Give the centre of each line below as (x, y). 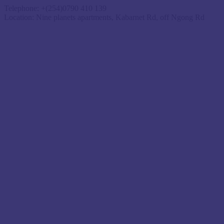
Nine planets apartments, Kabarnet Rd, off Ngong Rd (120, 17)
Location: (19, 17)
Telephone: (21, 8)
